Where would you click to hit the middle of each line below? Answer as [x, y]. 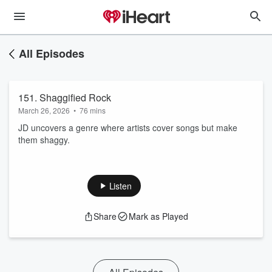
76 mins [93, 110]
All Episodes [52, 53]
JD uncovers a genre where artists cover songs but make [128, 127]
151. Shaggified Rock [65, 97]
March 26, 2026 [44, 110]
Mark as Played [158, 216]
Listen [120, 186]
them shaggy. [44, 140]
